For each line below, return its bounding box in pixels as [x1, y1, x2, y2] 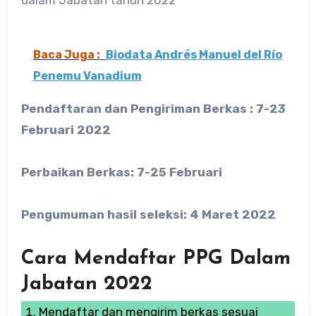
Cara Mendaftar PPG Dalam [20, 248, 291, 269]
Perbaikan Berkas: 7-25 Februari [20, 164, 222, 179]
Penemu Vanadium [32, 68, 142, 83]
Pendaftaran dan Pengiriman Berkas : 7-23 [20, 101, 286, 116]
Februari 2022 [20, 122, 111, 137]
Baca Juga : [32, 47, 100, 61]
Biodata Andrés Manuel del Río [105, 47, 282, 61]
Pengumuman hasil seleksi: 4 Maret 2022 [20, 207, 276, 221]
